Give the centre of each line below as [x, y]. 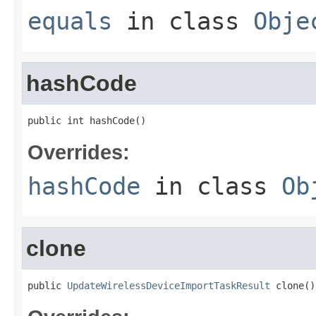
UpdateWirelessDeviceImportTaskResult [169, 286]
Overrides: [79, 152]
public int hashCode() [87, 121]
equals [70, 21]
